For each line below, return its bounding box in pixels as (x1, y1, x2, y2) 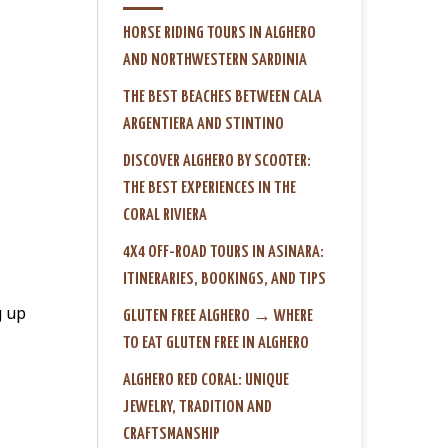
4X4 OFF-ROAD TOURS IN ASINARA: (123, 243, 324, 261)
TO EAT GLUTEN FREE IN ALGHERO (123, 334, 309, 352)
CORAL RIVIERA (123, 206, 207, 224)
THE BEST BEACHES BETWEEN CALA (123, 88, 322, 106)
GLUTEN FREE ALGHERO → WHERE (123, 307, 313, 325)
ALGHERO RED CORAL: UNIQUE (123, 371, 289, 389)
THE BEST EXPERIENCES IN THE (123, 179, 296, 197)
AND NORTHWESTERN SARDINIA (123, 51, 307, 69)
